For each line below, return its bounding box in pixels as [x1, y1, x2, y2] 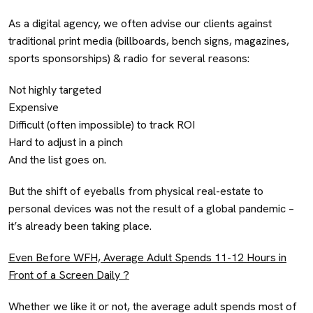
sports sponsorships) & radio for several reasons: [8, 50, 249, 66]
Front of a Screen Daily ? [8, 267, 129, 282]
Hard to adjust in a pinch [8, 134, 123, 150]
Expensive [8, 99, 59, 115]
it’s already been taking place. [8, 218, 154, 233]
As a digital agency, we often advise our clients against [8, 15, 272, 31]
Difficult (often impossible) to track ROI [8, 117, 195, 132]
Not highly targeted [8, 82, 104, 97]
